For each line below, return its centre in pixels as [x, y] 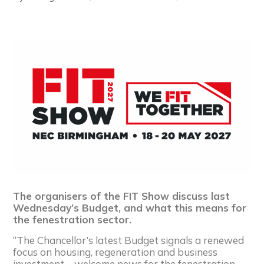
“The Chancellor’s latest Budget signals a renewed [129, 240]
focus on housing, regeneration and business [115, 252]
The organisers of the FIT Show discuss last [122, 196]
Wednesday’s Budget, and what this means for [130, 207]
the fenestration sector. [72, 219]
